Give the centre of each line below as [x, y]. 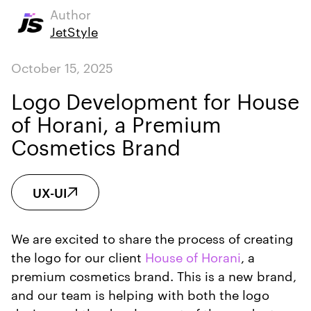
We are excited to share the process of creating [152, 237]
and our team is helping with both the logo [140, 294]
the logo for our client [78, 256]
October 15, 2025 [62, 67]
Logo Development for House [155, 100]
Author [70, 13]
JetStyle [74, 31]
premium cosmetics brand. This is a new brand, [154, 275]
